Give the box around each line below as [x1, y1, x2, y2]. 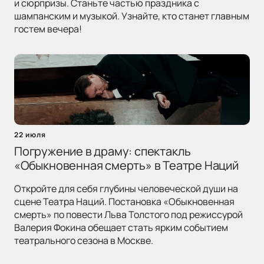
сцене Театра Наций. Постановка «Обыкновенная [14, 195, 235, 209]
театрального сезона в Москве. [14, 234, 153, 247]
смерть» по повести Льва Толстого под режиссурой [14, 208, 243, 222]
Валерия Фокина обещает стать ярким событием [14, 221, 228, 235]
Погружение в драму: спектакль [14, 143, 192, 160]
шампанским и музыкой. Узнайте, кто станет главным [14, 9, 249, 23]
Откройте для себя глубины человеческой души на [14, 182, 238, 196]
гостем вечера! [14, 22, 82, 36]
